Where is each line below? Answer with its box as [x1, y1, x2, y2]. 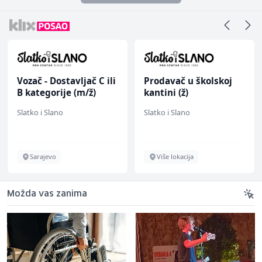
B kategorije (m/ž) [17, 87, 96, 99]
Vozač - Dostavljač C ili [17, 75, 116, 87]
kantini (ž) [144, 87, 188, 99]
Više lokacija [157, 152, 194, 161]
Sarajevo [30, 152, 56, 161]
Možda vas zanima [7, 190, 87, 199]
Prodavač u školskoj [144, 75, 232, 87]
